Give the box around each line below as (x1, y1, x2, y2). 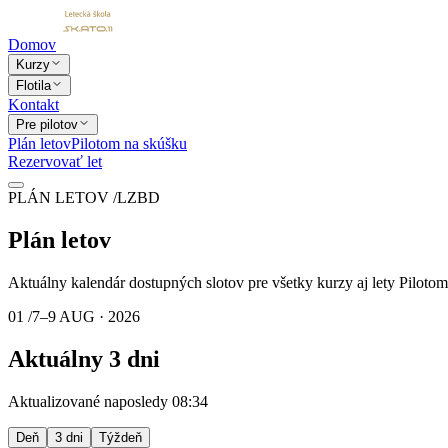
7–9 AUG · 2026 (32, 307, 140, 325)
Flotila (16, 78, 51, 93)
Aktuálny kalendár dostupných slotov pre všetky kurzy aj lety (8, 273, 395, 291)
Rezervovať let (8, 153, 102, 170)
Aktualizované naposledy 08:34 (8, 392, 208, 410)
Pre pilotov (16, 117, 78, 132)
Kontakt (8, 96, 59, 113)
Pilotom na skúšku (71, 135, 187, 152)
